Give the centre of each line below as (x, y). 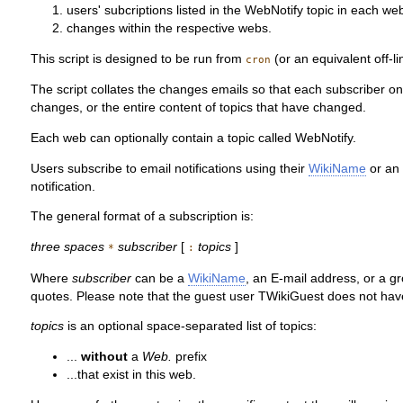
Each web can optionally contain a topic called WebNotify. (194, 139)
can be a (160, 278)
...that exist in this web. (132, 374)
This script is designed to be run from (139, 58)
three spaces (68, 246)
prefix (190, 356)
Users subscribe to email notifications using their (170, 168)
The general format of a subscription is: (143, 217)
